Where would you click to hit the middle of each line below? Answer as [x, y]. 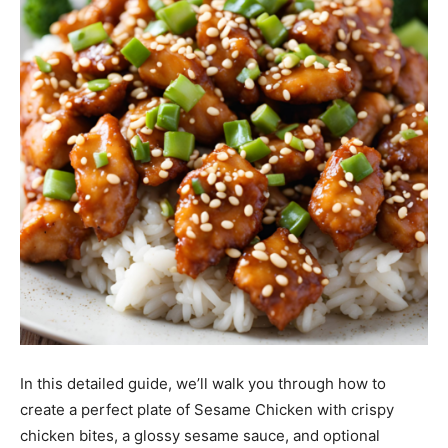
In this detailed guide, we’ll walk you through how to [203, 384]
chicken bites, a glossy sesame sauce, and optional [200, 436]
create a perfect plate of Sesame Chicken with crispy [207, 410]
